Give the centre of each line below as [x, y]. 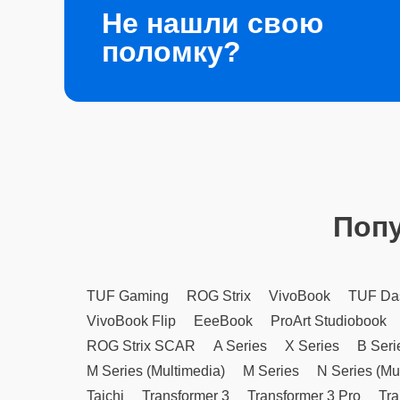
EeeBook [223, 321]
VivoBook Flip [131, 321]
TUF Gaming [128, 296]
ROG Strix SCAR [141, 346]
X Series [312, 346]
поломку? [171, 51]
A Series [240, 346]
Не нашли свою [212, 23]
